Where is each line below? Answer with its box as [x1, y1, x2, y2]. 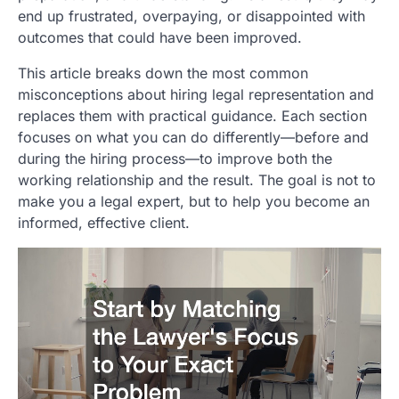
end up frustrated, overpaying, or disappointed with [18, 7, 365, 26]
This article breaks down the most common [18, 64, 308, 83]
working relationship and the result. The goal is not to [18, 171, 376, 190]
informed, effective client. [18, 214, 190, 232]
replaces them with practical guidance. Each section [18, 107, 367, 126]
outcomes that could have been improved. [18, 28, 302, 47]
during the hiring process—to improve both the [18, 150, 332, 168]
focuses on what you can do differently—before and [18, 128, 369, 147]
